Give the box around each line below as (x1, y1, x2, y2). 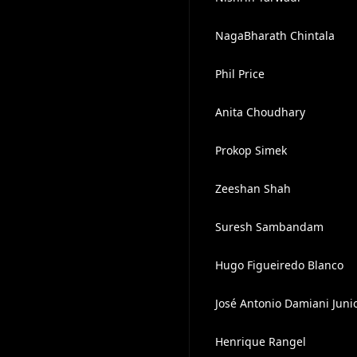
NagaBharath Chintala (214, 28, 335, 43)
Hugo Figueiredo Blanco (214, 257, 343, 273)
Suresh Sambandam (214, 219, 324, 234)
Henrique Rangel (214, 334, 306, 349)
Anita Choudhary (214, 104, 305, 120)
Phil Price (214, 66, 265, 81)
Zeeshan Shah (214, 181, 291, 196)
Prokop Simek (214, 143, 287, 158)
